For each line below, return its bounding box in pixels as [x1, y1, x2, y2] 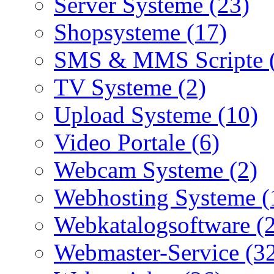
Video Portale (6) [54, 128, 220, 155]
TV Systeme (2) [54, 73, 206, 100]
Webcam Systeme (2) [54, 156, 257, 183]
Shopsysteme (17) [54, 18, 227, 45]
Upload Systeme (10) [54, 101, 258, 128]
